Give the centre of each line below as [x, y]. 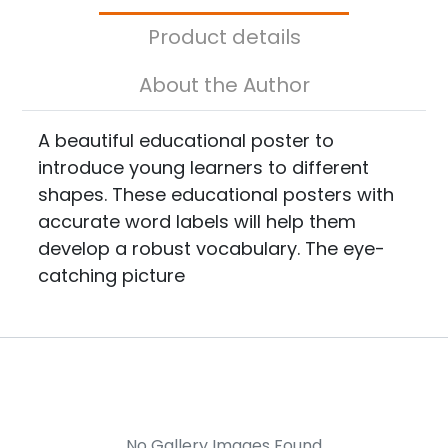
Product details [266, 37]
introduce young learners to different [204, 168]
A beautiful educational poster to [186, 141]
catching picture [112, 276]
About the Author [276, 85]
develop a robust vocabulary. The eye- [212, 249]
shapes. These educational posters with [216, 195]
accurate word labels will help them [197, 222]
